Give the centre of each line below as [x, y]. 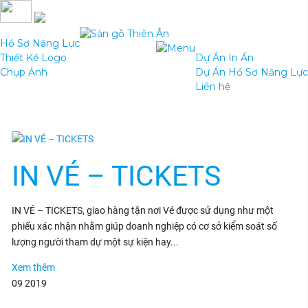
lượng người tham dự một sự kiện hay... [95, 242]
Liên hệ [213, 87]
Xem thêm [33, 267]
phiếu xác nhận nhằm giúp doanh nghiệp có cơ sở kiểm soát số [144, 226]
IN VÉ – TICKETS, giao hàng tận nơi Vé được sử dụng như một [142, 210]
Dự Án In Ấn [224, 58]
